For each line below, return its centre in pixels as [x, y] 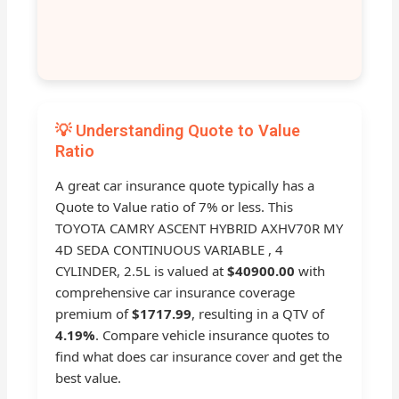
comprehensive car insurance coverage [175, 293]
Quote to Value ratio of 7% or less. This [175, 207]
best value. [89, 378]
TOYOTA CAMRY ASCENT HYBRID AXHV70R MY [199, 228]
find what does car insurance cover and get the [199, 357]
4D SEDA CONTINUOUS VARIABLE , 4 [170, 250]
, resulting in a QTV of [258, 314]
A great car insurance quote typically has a [185, 186]
